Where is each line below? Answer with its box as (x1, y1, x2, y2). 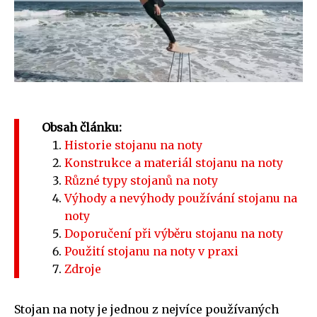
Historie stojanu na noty (64, 137, 202, 152)
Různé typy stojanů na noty (64, 173, 218, 188)
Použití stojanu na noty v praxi (64, 243, 238, 258)
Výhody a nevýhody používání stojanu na (64, 190, 297, 205)
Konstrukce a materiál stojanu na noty (64, 155, 283, 170)
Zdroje (64, 261, 101, 276)
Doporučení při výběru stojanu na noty (64, 226, 283, 241)
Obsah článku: (42, 120, 122, 134)
